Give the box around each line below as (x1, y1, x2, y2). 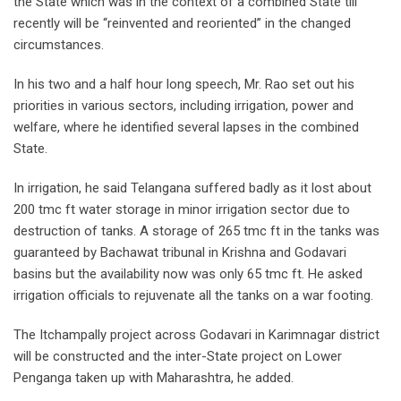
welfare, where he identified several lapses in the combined (13, 118, 359, 135)
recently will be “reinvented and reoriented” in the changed (13, 14, 351, 31)
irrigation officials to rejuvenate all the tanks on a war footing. (13, 286, 373, 303)
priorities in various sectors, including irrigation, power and (13, 97, 354, 114)
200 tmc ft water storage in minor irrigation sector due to (13, 200, 350, 218)
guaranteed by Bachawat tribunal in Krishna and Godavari (13, 243, 346, 260)
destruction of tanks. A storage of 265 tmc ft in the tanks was (13, 222, 380, 239)
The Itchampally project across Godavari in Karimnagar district (13, 326, 380, 343)
